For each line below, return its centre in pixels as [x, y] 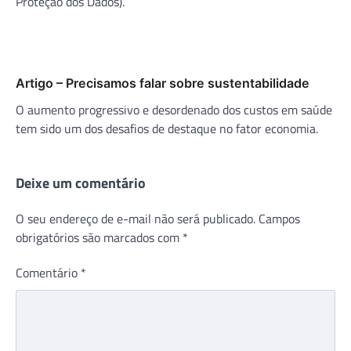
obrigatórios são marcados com [99, 237]
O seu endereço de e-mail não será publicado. [136, 218]
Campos [279, 218]
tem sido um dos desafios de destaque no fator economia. [167, 128]
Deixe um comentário [81, 183]
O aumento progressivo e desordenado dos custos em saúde [174, 109]
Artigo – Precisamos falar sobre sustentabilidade [163, 83]
